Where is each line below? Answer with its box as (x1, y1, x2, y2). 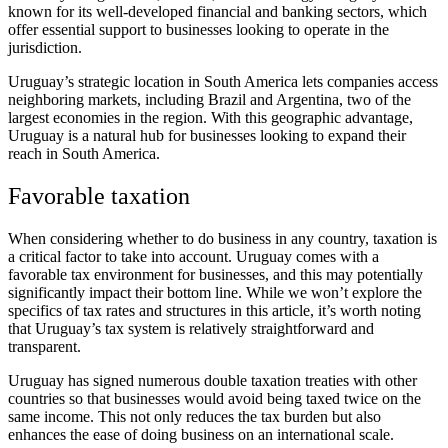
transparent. (8, 338, 81, 356)
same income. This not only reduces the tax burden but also (8, 408, 381, 426)
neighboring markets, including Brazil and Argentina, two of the (8, 91, 411, 109)
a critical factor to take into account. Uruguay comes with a (8, 248, 379, 266)
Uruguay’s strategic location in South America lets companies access (8, 73, 438, 91)
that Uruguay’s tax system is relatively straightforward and (8, 320, 374, 338)
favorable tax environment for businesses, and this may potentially (8, 266, 423, 284)
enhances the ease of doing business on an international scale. (8, 426, 394, 444)
